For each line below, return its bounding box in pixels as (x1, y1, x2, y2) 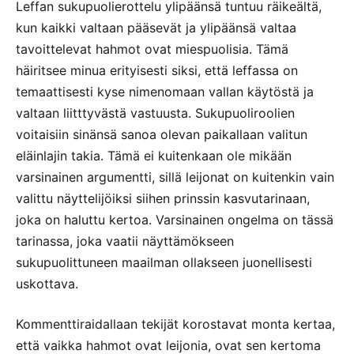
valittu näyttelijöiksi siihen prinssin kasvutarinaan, (16, 190, 310, 206)
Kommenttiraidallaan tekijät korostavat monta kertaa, (16, 315, 335, 332)
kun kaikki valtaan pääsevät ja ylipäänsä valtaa (16, 19, 296, 36)
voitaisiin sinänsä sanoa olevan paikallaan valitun (16, 126, 307, 142)
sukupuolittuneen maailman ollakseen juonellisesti (16, 254, 312, 270)
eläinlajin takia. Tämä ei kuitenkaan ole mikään (16, 147, 292, 164)
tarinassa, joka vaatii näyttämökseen (16, 232, 234, 249)
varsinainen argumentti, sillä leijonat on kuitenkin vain (16, 168, 334, 185)
